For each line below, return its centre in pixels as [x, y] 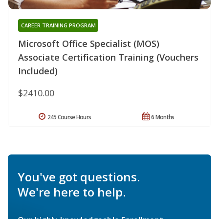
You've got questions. [79, 177]
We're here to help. [72, 192]
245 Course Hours [69, 117]
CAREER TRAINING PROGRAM [58, 25]
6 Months [163, 117]
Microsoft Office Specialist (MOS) [89, 44]
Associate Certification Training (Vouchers [108, 57]
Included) [38, 71]
